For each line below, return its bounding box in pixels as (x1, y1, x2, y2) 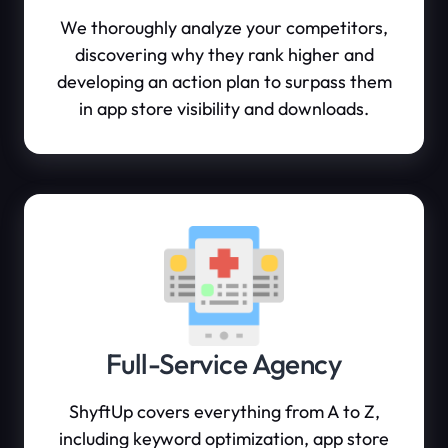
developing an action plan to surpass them (56, 70, 392, 93)
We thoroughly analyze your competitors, (60, 16, 388, 39)
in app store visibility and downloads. (79, 97, 369, 120)
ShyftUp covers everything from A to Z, (68, 400, 380, 423)
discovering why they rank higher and (74, 43, 374, 66)
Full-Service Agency (105, 346, 343, 381)
